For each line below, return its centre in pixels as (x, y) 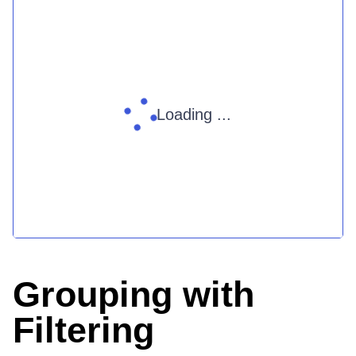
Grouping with (133, 294)
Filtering (83, 330)
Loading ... (194, 114)
